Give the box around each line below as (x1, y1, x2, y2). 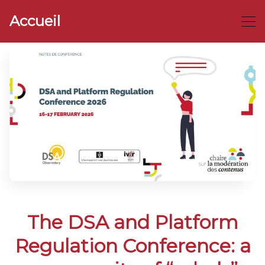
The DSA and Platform (27, 211, 238, 234)
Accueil (9, 12, 60, 30)
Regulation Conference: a (14, 234, 251, 257)
